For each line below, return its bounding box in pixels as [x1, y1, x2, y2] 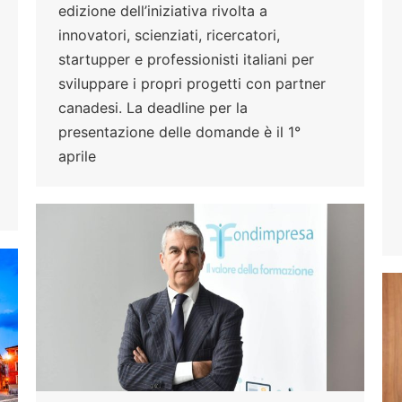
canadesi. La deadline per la [58, 98, 248, 117]
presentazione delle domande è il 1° [58, 122, 301, 141]
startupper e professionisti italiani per [58, 49, 314, 68]
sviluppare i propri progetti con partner [58, 74, 326, 92]
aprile [58, 146, 96, 165]
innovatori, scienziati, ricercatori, [58, 25, 280, 44]
